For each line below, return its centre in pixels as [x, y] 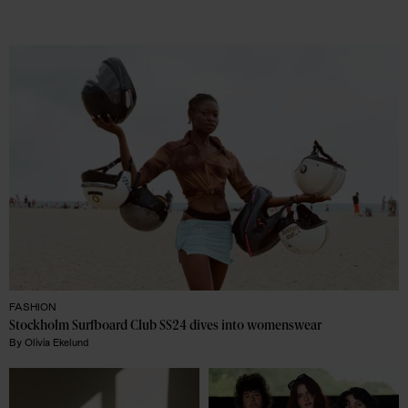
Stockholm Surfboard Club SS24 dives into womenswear [165, 326]
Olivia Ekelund [56, 342]
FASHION [33, 306]
